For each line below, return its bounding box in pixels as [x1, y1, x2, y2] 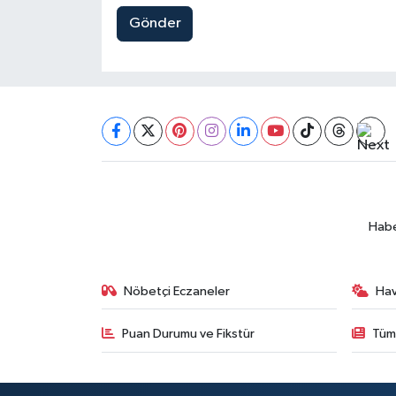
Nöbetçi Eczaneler [124, 284, 231, 298]
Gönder [128, 16, 181, 32]
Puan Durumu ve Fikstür [122, 327, 255, 340]
